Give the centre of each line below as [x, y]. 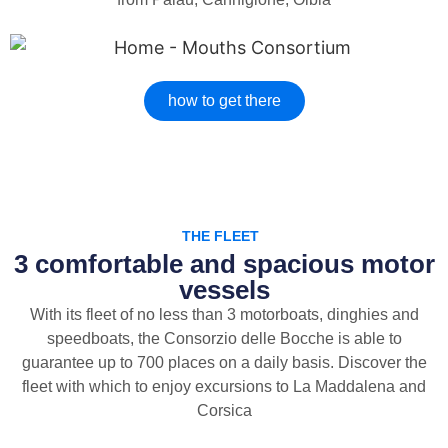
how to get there [224, 100]
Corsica [224, 410]
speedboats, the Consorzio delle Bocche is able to [224, 338]
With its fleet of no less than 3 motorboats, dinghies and [224, 314]
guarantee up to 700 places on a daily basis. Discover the [224, 362]
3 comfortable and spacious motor [224, 263]
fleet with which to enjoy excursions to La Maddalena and [224, 386]
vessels [224, 289]
